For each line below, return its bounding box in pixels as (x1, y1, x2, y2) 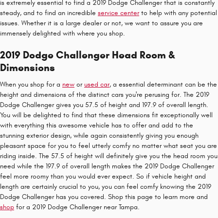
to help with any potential (139, 9, 217, 17)
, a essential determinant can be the (109, 80, 217, 89)
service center (98, 9, 139, 17)
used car (84, 80, 109, 89)
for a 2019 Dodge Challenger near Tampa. (14, 202, 140, 211)
